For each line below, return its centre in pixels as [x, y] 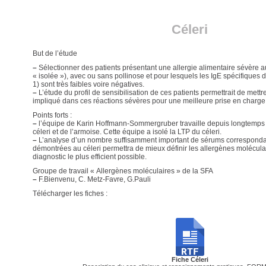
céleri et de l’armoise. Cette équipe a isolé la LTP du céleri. [127, 132]
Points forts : [52, 115]
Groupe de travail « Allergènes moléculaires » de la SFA [123, 171]
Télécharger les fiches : [70, 194]
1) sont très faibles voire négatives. [88, 84]
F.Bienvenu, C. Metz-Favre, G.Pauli [94, 179]
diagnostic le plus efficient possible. [89, 157]
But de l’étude [55, 53]
